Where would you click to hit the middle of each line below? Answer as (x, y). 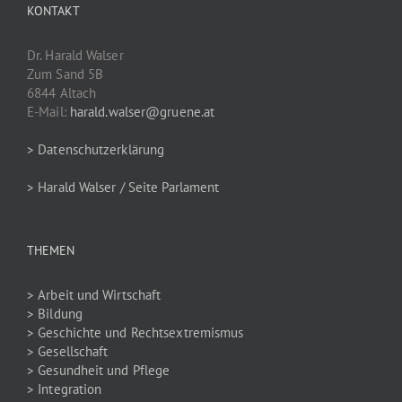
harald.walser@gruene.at (142, 112)
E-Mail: (48, 112)
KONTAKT (53, 11)
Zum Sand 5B (66, 74)
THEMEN (51, 251)
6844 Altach (62, 93)
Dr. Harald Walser (75, 56)
